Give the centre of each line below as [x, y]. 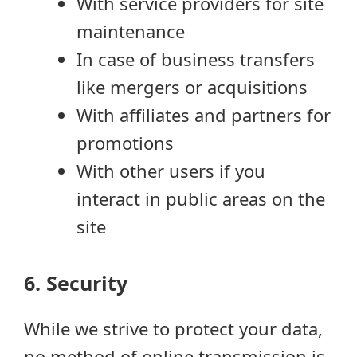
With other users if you [171, 171]
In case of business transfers [196, 59]
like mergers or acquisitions [192, 87]
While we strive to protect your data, [173, 328]
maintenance [131, 31]
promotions [125, 143]
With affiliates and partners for [204, 115]
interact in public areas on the [201, 198]
